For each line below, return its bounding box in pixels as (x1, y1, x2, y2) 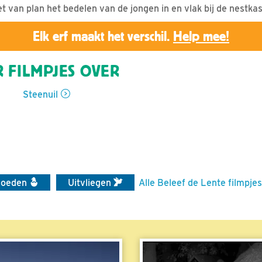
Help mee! (173, 28, 229, 44)
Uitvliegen (68, 177, 113, 188)
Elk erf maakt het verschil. (33, 28, 173, 44)
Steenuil (23, 88, 58, 100)
